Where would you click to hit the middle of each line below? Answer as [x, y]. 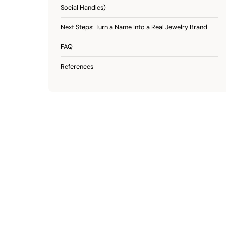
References [77, 66]
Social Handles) [83, 8]
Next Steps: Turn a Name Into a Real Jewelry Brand [134, 27]
